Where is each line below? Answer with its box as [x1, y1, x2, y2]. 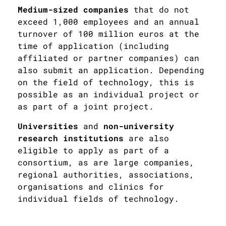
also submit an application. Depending [18, 64, 204, 75]
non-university [103, 120, 174, 131]
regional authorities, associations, [18, 168, 194, 180]
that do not [129, 4, 189, 15]
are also [124, 132, 169, 143]
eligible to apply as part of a [18, 144, 169, 155]
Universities [18, 120, 83, 131]
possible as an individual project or [18, 88, 199, 99]
